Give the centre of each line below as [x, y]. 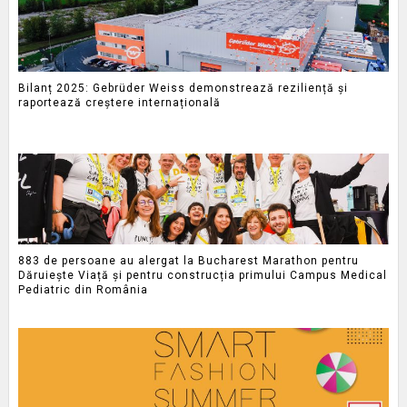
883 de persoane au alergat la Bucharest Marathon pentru [188, 260]
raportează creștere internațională [119, 102]
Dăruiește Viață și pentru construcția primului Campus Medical [202, 275]
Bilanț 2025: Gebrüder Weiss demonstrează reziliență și [183, 88]
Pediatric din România [83, 289]
